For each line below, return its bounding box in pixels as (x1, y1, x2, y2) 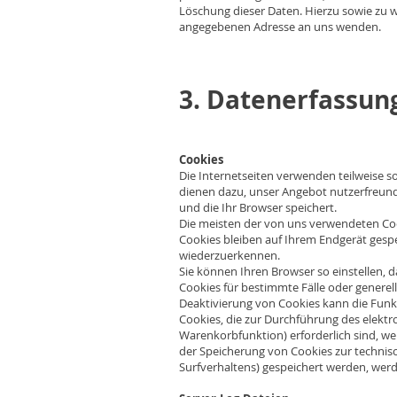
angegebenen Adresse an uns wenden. (179, 19, 381, 35)
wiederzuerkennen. (179, 247, 280, 263)
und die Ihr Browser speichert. (179, 199, 337, 215)
